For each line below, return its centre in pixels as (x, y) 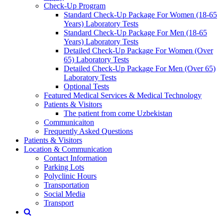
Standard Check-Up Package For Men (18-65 (135, 32)
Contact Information (75, 158)
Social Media (64, 194)
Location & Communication (68, 149)
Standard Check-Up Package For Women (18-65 (140, 14)
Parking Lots (64, 167)
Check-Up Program (75, 5)
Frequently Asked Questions (88, 131)
